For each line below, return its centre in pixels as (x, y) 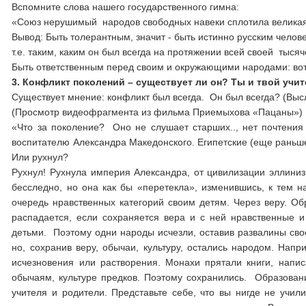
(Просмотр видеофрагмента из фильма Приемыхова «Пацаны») (157, 112)
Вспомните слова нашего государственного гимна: (126, 7)
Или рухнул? (40, 157)
